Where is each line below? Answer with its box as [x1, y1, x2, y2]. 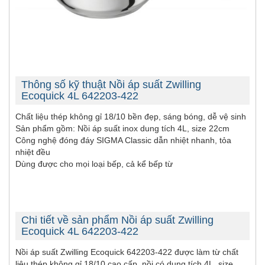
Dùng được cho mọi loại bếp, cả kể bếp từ [15, 159, 173, 169]
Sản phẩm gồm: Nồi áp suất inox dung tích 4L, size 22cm [15, 124, 230, 134]
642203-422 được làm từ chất [124, 247, 238, 257]
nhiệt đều [15, 147, 50, 157]
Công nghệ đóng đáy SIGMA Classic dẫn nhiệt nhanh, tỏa [15, 135, 231, 146]
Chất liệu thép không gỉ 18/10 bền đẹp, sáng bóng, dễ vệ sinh [15, 112, 246, 122]
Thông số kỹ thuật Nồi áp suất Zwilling [21, 79, 201, 91]
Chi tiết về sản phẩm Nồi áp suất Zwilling [21, 214, 214, 227]
